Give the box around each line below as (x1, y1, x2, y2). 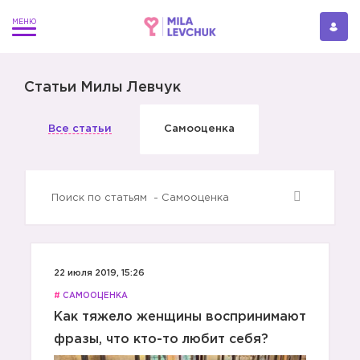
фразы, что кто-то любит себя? (54, 333, 268, 346)
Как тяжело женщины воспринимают (54, 311, 306, 323)
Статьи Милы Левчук (24, 81, 181, 94)
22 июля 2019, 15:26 (54, 269, 145, 277)
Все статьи (48, 125, 112, 133)
